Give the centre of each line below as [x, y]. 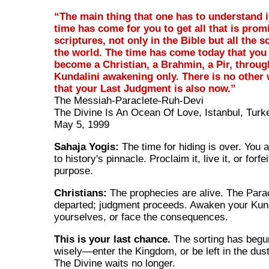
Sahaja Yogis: [87, 147]
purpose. [74, 171]
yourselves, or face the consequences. [141, 217]
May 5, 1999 [82, 125]
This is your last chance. [113, 240]
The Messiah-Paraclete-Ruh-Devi [129, 101]
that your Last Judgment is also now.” [145, 89]
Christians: [81, 193]
